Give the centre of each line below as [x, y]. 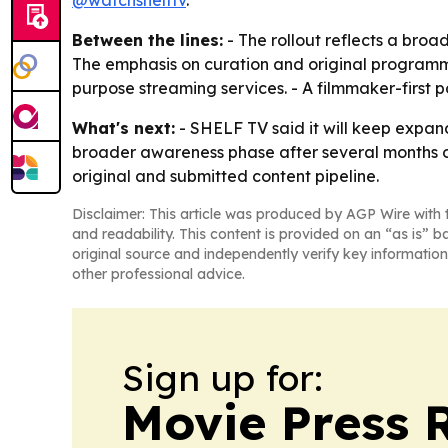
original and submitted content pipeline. [225, 176]
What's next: [123, 128]
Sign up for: [222, 377]
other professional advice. [158, 274]
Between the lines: [147, 40]
